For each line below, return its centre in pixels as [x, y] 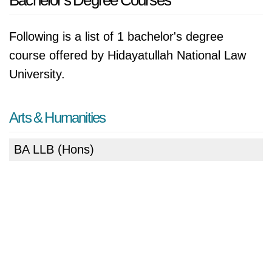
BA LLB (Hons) [54, 149]
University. [37, 74]
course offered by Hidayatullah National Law [127, 55]
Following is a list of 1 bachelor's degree [116, 36]
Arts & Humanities [57, 117]
